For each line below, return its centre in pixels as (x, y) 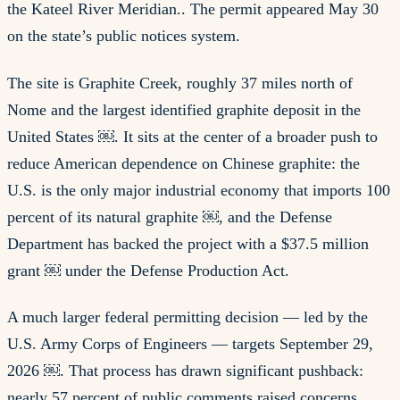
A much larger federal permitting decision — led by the (187, 317)
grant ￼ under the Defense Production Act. (148, 270)
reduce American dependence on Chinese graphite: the (183, 163)
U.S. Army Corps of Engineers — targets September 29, (190, 344)
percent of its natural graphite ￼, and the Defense (170, 217)
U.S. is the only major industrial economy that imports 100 (199, 190)
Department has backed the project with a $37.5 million (188, 243)
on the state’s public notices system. (124, 36)
